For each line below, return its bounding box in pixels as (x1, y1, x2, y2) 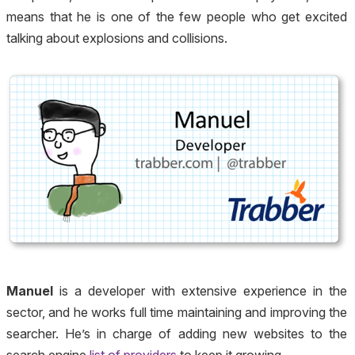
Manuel (6, 282, 53, 299)
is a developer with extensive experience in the (53, 282, 347, 299)
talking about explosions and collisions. (6, 29, 227, 46)
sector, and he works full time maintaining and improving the (6, 303, 347, 320)
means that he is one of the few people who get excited (6, 8, 347, 25)
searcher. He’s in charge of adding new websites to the (6, 325, 347, 342)
